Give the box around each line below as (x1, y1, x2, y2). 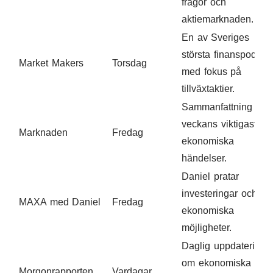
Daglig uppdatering (182, 240, 266, 251)
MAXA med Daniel (19, 196, 101, 207)
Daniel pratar (182, 171, 239, 182)
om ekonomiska (182, 257, 251, 268)
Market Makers (19, 57, 83, 68)
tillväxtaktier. (182, 83, 235, 94)
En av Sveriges (182, 32, 250, 43)
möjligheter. (182, 222, 232, 233)
